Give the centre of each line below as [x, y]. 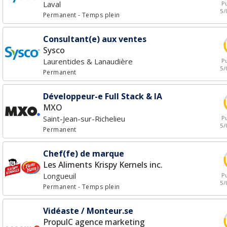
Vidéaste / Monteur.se [88, 211]
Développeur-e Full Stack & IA [103, 96]
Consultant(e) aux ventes [95, 39]
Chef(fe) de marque [84, 154]
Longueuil [60, 176]
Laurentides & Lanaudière [88, 61]
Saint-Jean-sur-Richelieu [84, 119]
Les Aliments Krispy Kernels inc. [103, 165]
